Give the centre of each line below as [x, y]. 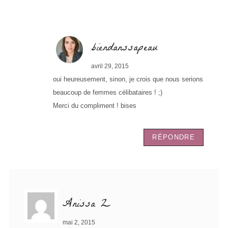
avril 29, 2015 [110, 66]
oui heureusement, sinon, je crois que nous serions [128, 79]
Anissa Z [86, 205]
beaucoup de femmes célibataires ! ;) [108, 92]
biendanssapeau [124, 48]
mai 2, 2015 [79, 222]
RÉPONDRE [174, 137]
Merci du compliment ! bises [95, 105]
